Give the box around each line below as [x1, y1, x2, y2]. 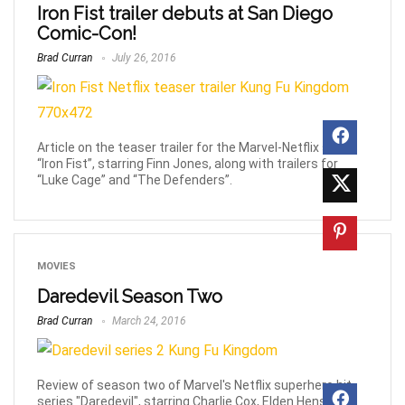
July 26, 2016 [109, 52, 176, 65]
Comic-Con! [37, 23, 137, 45]
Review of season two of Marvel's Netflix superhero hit [37, 378, 352, 393]
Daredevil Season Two [37, 286, 222, 308]
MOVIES [37, 260, 76, 273]
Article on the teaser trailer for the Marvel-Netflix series [37, 140, 358, 155]
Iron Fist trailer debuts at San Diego [37, 3, 333, 25]
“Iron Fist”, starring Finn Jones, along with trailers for [37, 156, 338, 172]
